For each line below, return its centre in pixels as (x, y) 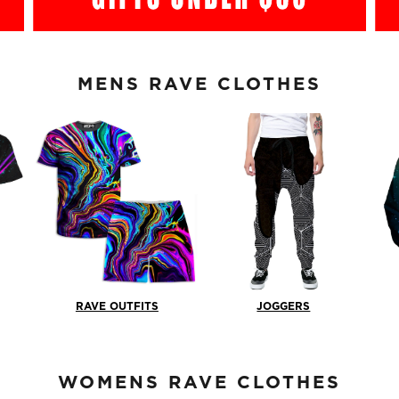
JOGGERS (284, 306)
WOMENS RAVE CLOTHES (199, 383)
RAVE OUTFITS (117, 306)
